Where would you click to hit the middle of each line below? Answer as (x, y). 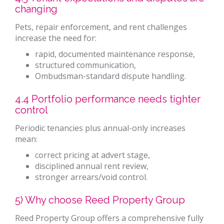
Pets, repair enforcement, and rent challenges (101, 27)
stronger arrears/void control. (91, 177)
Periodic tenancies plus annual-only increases (100, 128)
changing (36, 9)
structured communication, (85, 65)
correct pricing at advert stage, (92, 155)
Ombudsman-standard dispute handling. (110, 76)
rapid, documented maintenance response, (115, 54)
